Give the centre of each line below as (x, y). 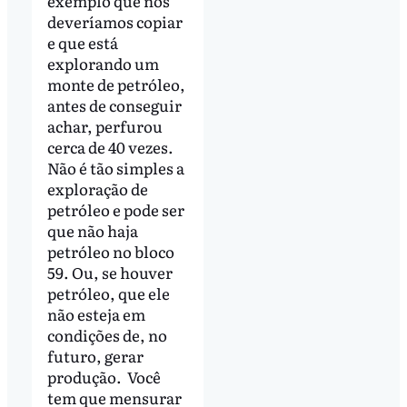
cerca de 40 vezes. (110, 146)
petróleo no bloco (110, 251)
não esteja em (96, 313)
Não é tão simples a (115, 167)
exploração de (97, 188)
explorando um (103, 63)
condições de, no (107, 334)
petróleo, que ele (108, 293)
